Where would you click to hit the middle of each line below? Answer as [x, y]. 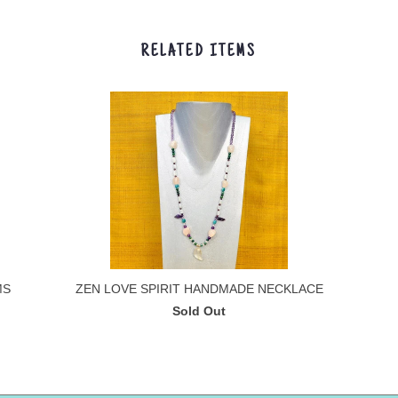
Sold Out [199, 311]
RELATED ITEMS [199, 52]
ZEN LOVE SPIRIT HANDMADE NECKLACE [199, 289]
